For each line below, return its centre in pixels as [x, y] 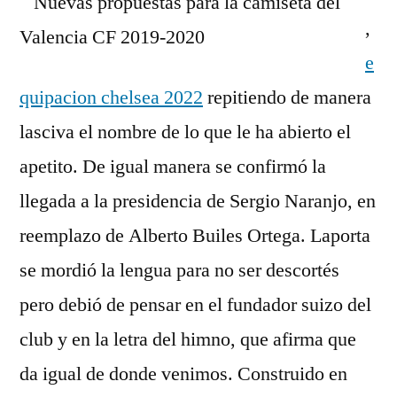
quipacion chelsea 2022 [111, 97]
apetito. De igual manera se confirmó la [173, 167]
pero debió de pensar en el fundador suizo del [195, 305]
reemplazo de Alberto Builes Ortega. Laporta [195, 236]
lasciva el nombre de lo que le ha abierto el [185, 132]
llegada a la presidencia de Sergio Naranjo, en [198, 201]
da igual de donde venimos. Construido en [183, 374]
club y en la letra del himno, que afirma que [188, 339]
